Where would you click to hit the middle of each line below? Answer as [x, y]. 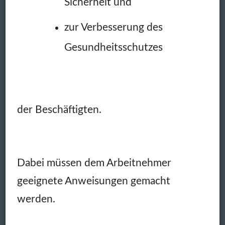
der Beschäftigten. [59, 110]
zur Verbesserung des [113, 28]
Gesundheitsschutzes [113, 48]
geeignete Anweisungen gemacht [93, 181]
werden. [36, 199]
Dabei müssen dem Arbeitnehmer [94, 163]
